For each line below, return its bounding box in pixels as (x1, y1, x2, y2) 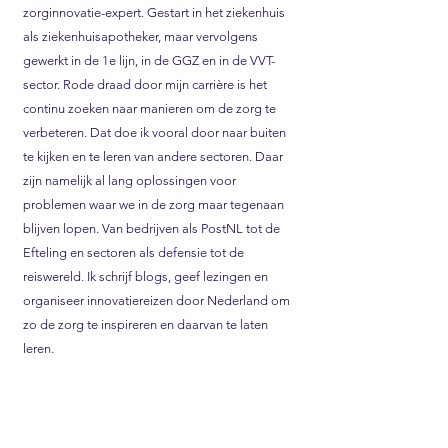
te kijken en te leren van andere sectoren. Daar (23, 149, 283, 164)
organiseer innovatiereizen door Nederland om (23, 293, 290, 308)
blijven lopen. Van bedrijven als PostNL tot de (23, 221, 280, 236)
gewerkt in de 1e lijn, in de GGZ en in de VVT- (23, 53, 275, 68)
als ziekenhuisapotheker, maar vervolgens (23, 29, 258, 44)
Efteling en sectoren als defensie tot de (23, 245, 244, 260)
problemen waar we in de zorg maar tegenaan (23, 197, 284, 212)
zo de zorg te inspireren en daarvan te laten (23, 317, 268, 332)
